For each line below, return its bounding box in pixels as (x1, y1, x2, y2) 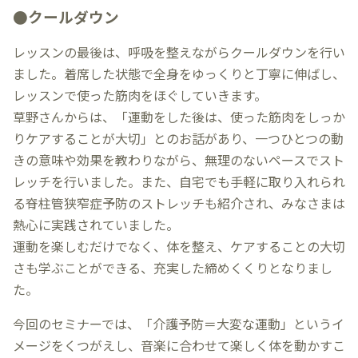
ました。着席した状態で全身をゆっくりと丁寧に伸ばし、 (13, 63, 345, 83)
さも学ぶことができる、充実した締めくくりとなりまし (13, 257, 332, 277)
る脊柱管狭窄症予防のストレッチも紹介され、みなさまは (13, 193, 345, 213)
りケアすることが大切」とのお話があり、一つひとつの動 (13, 128, 344, 148)
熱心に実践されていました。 (13, 214, 179, 234)
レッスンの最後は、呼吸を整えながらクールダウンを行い (13, 42, 345, 62)
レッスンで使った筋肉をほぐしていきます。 (13, 85, 267, 105)
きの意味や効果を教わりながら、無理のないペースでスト (13, 149, 344, 169)
